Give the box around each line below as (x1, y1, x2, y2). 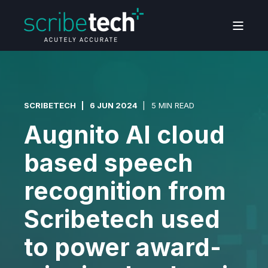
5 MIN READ (151, 100, 194, 110)
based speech (24, 148, 193, 178)
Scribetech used (24, 205, 220, 234)
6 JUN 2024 (90, 100, 138, 110)
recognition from (24, 176, 226, 206)
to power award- (24, 233, 221, 262)
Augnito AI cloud (24, 120, 225, 150)
